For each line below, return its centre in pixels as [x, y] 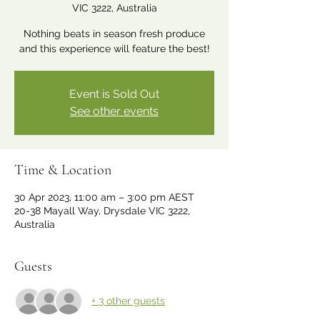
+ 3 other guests [128, 301]
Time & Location [63, 170]
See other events [114, 111]
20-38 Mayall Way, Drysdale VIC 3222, [102, 210]
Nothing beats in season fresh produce [114, 33]
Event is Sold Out [114, 94]
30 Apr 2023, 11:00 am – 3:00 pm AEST [104, 197]
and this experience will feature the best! [114, 48]
